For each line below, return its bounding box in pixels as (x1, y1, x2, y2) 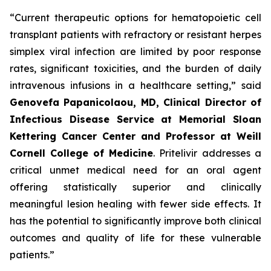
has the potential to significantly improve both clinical (10, 215, 261, 227)
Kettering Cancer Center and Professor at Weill (10, 130, 261, 142)
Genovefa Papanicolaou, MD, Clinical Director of (10, 96, 261, 108)
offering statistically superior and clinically (10, 181, 261, 193)
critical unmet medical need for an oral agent (10, 164, 261, 176)
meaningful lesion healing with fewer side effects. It (10, 198, 261, 210)
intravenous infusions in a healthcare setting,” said (10, 79, 261, 91)
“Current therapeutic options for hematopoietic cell (10, 11, 261, 24)
